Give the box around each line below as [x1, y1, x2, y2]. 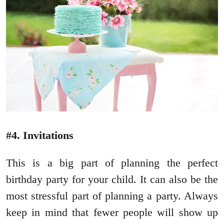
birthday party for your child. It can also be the [6, 172, 218, 185]
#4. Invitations [6, 128, 73, 141]
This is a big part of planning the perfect [6, 156, 218, 169]
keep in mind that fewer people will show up [6, 205, 218, 218]
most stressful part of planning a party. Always [6, 189, 218, 202]
